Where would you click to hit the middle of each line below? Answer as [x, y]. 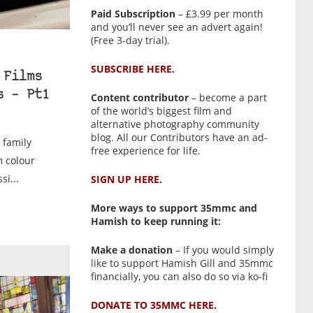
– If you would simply [223, 250]
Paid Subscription [133, 14]
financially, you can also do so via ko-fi [179, 276]
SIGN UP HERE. [126, 179]
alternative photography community [175, 124]
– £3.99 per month [219, 14]
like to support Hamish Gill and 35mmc [182, 263]
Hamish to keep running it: [155, 221]
